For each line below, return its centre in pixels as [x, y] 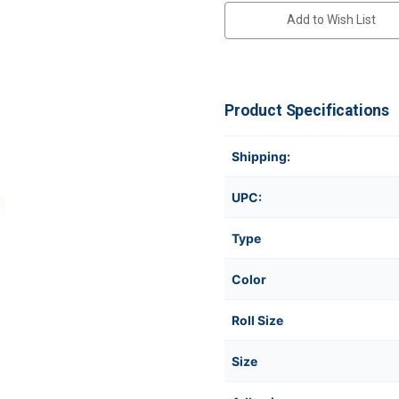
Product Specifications [307, 110]
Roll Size [257, 320]
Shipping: [261, 156]
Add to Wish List [331, 19]
